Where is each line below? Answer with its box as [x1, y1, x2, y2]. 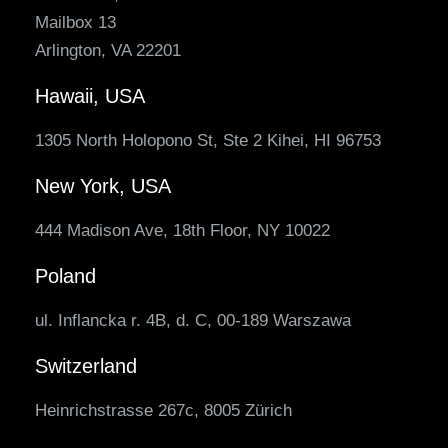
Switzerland [34, 355, 137, 377]
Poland [34, 265, 96, 287]
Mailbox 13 [34, 13, 116, 32]
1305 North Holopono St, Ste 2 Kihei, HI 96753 [34, 131, 381, 150]
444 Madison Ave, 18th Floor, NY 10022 [34, 221, 330, 240]
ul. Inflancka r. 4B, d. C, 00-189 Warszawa [34, 311, 351, 330]
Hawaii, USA [34, 85, 145, 107]
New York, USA [34, 175, 171, 197]
